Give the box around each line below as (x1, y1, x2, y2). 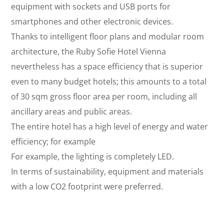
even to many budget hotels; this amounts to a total (11, 76, 207, 87)
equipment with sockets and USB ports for (11, 1, 171, 12)
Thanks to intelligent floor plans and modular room (11, 31, 204, 42)
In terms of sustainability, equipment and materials (11, 166, 204, 177)
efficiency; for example (11, 136, 96, 147)
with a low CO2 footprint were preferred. (11, 181, 163, 192)
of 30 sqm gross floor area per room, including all (11, 91, 197, 102)
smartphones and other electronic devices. (11, 16, 173, 27)
